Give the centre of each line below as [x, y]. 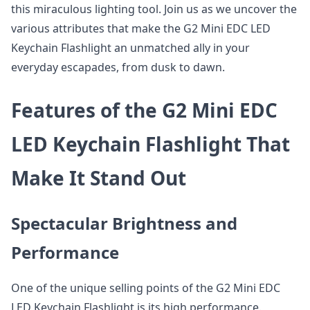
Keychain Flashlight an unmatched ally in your [130, 48]
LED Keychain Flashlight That [151, 144]
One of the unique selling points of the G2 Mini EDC [146, 288]
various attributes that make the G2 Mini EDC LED [141, 29]
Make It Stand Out [99, 178]
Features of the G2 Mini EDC [144, 110]
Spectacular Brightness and [124, 224]
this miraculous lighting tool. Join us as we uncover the [154, 9]
